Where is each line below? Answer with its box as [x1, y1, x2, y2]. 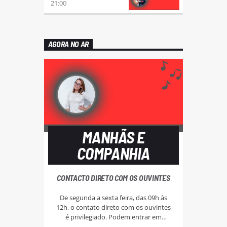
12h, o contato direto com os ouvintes [56, 203, 171, 212]
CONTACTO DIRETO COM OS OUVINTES [57, 172, 170, 182]
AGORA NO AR [48, 39, 89, 49]
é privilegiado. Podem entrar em [65, 212, 162, 222]
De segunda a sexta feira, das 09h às [59, 193, 167, 203]
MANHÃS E [82, 127, 145, 147]
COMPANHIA [77, 143, 150, 163]
